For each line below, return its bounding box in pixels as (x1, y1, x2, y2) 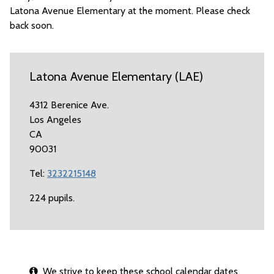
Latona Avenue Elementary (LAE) (29, 69, 203, 84)
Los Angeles (29, 114, 81, 125)
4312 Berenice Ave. (29, 99, 109, 111)
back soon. (10, 20, 54, 31)
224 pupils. (29, 192, 75, 204)
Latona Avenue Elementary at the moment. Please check (10, 5, 250, 17)
